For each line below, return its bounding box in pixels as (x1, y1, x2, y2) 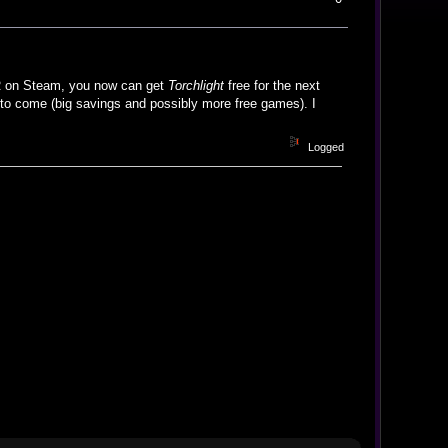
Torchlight (168, 78, 225, 94)
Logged (305, 140, 345, 153)
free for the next (224, 78, 321, 94)
